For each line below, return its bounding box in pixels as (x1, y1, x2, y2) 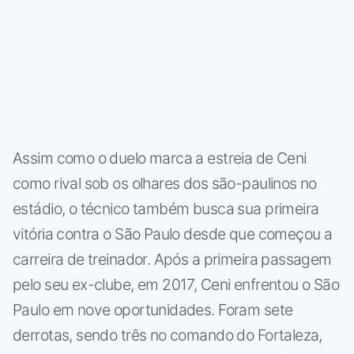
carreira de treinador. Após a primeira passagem (13, 249, 332, 269)
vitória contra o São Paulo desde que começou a (13, 224, 333, 243)
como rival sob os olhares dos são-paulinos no (13, 173, 317, 193)
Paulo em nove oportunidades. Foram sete (13, 299, 293, 319)
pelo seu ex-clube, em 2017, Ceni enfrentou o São (13, 274, 340, 294)
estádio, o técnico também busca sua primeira (13, 198, 319, 218)
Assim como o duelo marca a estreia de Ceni (13, 148, 307, 168)
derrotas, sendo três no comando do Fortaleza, (13, 325, 322, 345)
